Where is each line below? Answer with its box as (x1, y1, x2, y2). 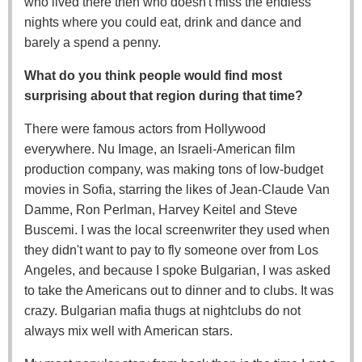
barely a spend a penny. (24, 35, 161, 49)
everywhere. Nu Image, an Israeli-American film (24, 141, 295, 156)
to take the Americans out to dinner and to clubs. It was (24, 283, 334, 297)
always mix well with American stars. (24, 323, 233, 338)
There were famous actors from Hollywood (24, 121, 266, 136)
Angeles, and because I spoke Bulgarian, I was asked (24, 263, 330, 277)
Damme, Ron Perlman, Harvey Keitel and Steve (24, 202, 297, 217)
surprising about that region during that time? (24, 88, 303, 103)
